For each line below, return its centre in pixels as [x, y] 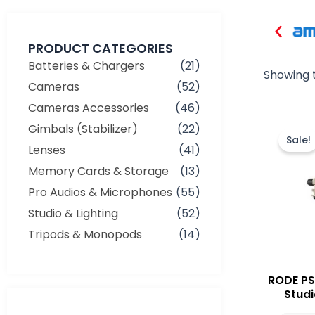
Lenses [47, 150]
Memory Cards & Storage [98, 171]
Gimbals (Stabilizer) [83, 129]
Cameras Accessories [89, 108]
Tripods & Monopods [85, 234]
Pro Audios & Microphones [100, 192]
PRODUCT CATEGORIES [101, 48]
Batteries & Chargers [86, 65]
